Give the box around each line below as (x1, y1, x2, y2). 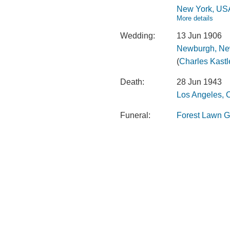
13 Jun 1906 (177, 31, 222, 40)
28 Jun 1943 (177, 78, 222, 86)
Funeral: (120, 111, 150, 120)
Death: (120, 78, 144, 86)
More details (177, 14, 213, 22)
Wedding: (120, 31, 155, 40)
